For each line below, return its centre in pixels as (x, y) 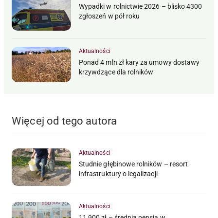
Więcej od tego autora (64, 121)
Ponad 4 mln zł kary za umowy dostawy (139, 62)
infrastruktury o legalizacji (118, 173)
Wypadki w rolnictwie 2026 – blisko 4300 (141, 7)
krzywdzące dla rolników (116, 72)
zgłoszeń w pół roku (109, 16)
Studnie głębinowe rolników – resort (134, 164)
